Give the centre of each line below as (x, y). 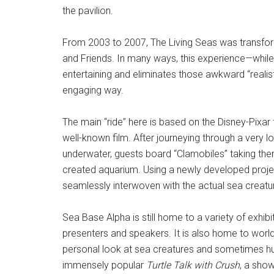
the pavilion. (88, 11)
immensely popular (104, 265)
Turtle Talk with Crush (193, 265)
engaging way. (93, 90)
